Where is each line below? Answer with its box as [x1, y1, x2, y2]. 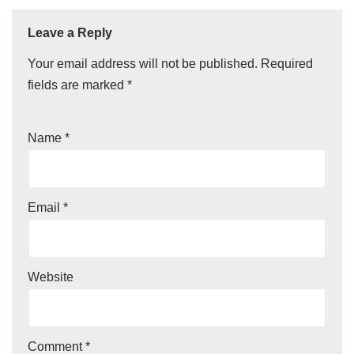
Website [28, 270, 73, 284]
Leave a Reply [28, 26, 112, 40]
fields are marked [28, 78, 127, 92]
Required [261, 57, 313, 70]
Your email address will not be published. [28, 57, 258, 70]
